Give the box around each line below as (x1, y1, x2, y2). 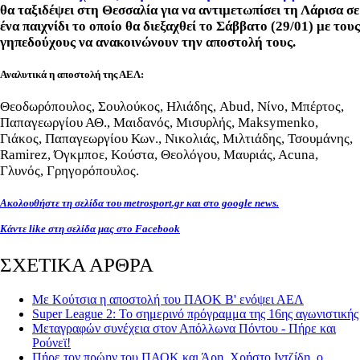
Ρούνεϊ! (32, 336, 71, 350)
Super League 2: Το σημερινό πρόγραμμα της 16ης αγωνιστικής (32, 307, 358, 321)
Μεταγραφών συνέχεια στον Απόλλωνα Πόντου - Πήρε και (32, 321, 336, 336)
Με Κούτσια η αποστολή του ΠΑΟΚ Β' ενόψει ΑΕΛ (32, 292, 304, 307)
